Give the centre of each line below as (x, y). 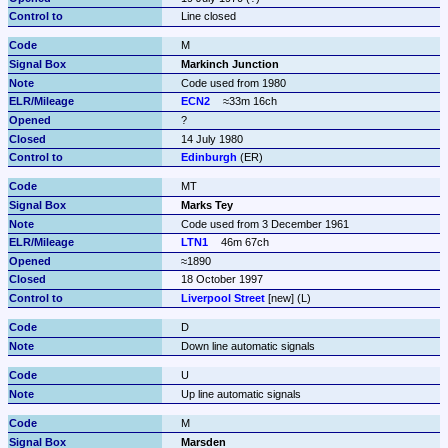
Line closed (208, 16)
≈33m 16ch (250, 101)
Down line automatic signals (247, 345)
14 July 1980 (211, 138)
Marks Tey (206, 204)
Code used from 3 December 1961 (264, 223)
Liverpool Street (222, 298)
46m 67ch (245, 242)
